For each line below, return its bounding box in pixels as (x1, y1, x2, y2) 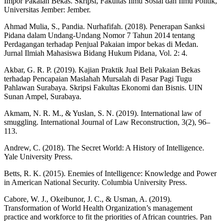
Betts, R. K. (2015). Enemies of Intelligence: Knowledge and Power (4, 169, 217, 178)
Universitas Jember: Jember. (4, 5, 91, 14)
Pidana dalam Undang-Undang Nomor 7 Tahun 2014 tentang (4, 31, 195, 40)
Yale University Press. (4, 152, 73, 161)
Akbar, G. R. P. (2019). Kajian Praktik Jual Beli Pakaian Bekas (4, 66, 200, 74)
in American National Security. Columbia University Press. (4, 178, 187, 187)
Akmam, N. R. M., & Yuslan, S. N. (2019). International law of (4, 109, 201, 118)
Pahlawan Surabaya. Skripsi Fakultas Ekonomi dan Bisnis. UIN (4, 83, 203, 92)
